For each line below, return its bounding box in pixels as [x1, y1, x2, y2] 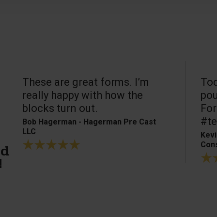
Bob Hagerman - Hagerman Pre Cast [22, 117, 156, 126]
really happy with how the [22, 89, 143, 101]
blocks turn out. [22, 102, 98, 114]
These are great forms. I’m [22, 76, 150, 88]
